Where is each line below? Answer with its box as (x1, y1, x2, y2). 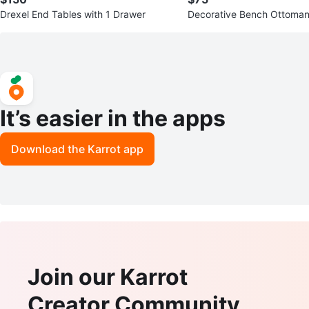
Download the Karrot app (11, 141, 143, 156)
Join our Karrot (28, 263, 188, 290)
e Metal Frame (188, 21, 252, 34)
